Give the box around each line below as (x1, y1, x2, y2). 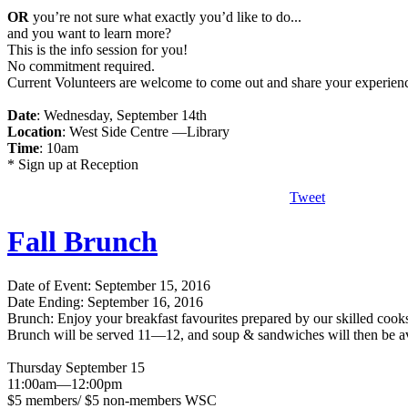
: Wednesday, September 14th (36, 107, 207, 123)
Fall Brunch (7, 224, 158, 258)
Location (7, 123, 62, 139)
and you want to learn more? (7, 25, 171, 41)
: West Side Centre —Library (62, 123, 229, 139)
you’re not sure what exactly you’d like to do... (33, 8, 301, 25)
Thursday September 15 (7, 360, 145, 376)
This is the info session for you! (7, 41, 188, 57)
